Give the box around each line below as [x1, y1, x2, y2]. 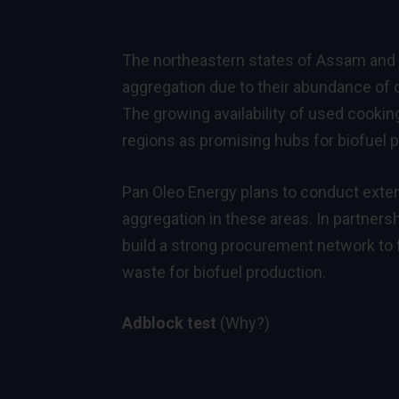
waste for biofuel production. [122, 262, 326, 281]
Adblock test [122, 313, 216, 333]
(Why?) [220, 313, 270, 333]
